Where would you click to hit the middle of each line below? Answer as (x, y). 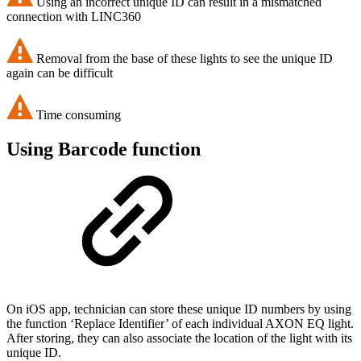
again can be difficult (60, 73)
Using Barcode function (104, 149)
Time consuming (79, 114)
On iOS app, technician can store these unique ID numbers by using (179, 309)
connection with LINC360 (74, 16)
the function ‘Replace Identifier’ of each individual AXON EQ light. (180, 323)
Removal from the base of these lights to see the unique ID (185, 58)
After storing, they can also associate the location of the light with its (179, 338)
